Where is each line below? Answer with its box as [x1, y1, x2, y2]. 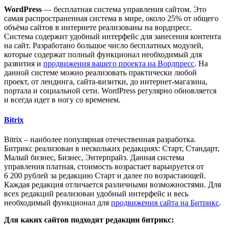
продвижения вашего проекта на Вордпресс [43, 59, 194, 68]
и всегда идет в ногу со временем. [4, 95, 121, 104]
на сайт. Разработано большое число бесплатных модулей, [4, 41, 203, 50]
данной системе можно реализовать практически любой [4, 68, 197, 77]
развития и [4, 59, 43, 68]
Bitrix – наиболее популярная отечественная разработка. [4, 135, 196, 144]
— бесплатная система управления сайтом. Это [42, 5, 206, 14]
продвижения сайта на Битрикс [111, 198, 219, 207]
